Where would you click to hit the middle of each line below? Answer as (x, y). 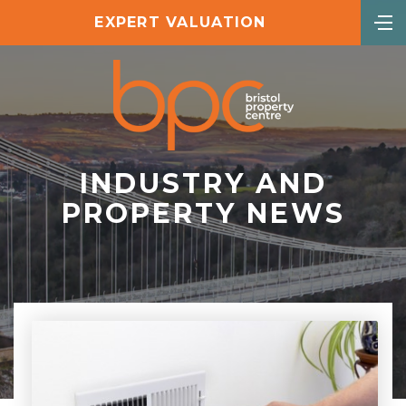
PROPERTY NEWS (203, 213)
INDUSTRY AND (203, 184)
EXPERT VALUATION (180, 22)
